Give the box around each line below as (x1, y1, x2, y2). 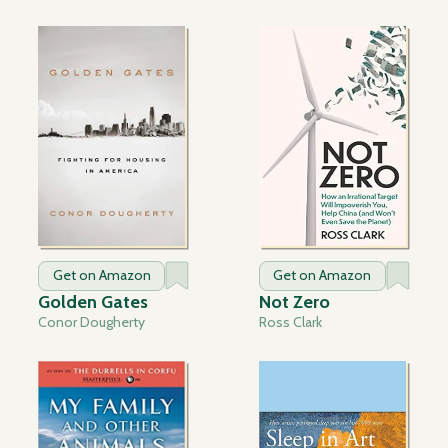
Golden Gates (38, 291, 149, 314)
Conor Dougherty (38, 313, 146, 332)
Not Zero (258, 291, 330, 314)
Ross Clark (258, 313, 322, 332)
